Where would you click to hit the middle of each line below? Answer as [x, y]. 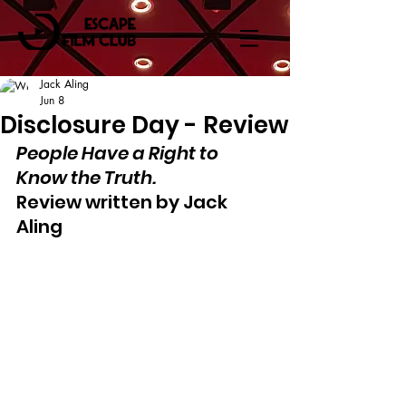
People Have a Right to [119, 153]
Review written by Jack [124, 202]
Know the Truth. [86, 178]
